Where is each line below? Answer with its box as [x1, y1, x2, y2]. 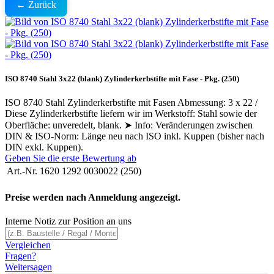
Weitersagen [5, 261, 52, 272]
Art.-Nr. [7, 166, 37, 177]
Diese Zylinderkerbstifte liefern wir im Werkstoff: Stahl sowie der [5, 108, 257, 119]
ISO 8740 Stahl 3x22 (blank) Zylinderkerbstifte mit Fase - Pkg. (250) [5, 74, 239, 84]
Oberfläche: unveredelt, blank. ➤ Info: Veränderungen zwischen [5, 120, 253, 131]
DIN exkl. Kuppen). [5, 142, 83, 153]
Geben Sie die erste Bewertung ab [5, 153, 136, 164]
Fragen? [5, 250, 36, 261]
